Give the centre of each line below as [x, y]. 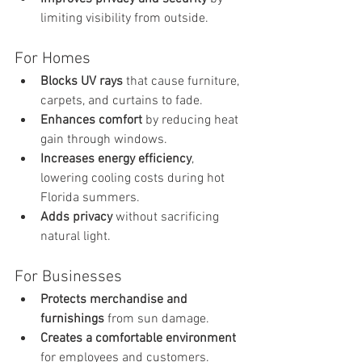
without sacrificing [167, 217]
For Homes [53, 59]
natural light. [76, 236]
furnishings [72, 319]
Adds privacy [76, 217]
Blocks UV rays [82, 81]
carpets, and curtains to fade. [122, 101]
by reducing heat [192, 120]
